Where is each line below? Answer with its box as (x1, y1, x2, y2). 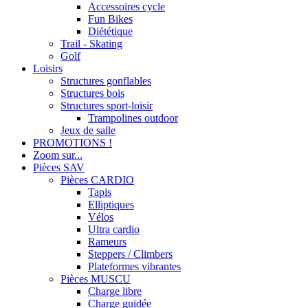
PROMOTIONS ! (33, 137, 112, 148)
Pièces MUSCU (60, 273, 131, 285)
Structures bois (60, 87, 124, 99)
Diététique (88, 25, 133, 37)
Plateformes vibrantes (88, 261, 181, 272)
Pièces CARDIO (60, 174, 134, 186)
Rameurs (88, 236, 126, 247)
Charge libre (88, 285, 142, 297)
